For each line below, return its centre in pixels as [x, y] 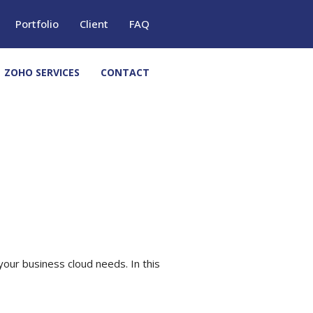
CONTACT [125, 72]
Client [94, 24]
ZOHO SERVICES [42, 72]
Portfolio [37, 24]
